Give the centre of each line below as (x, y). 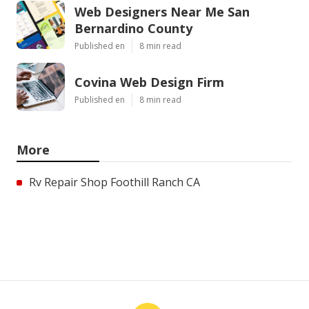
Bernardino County (133, 28)
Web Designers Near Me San (162, 11)
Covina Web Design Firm (149, 82)
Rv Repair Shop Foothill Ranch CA (114, 182)
